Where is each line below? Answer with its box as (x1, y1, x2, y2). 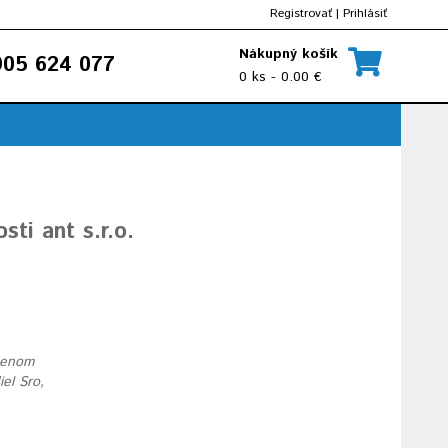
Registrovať (270, 5, 332, 22)
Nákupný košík (239, 44, 338, 64)
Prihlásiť (343, 5, 387, 22)
